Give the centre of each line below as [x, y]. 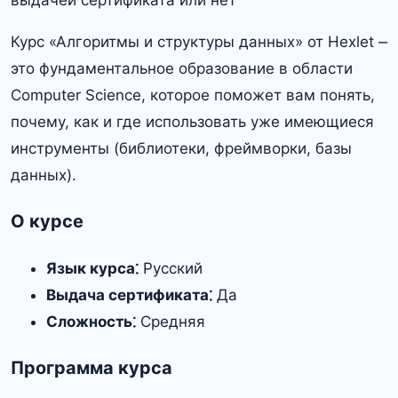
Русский [171, 268]
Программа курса [92, 367]
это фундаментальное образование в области [182, 69]
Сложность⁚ [91, 322]
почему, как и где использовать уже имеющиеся [192, 122]
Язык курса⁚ [92, 268]
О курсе [47, 222]
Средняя [171, 322]
